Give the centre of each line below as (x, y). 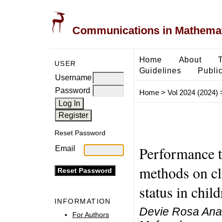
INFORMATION (83, 201)
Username (73, 77)
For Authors (91, 214)
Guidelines (160, 70)
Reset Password (80, 133)
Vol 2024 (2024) (193, 93)
